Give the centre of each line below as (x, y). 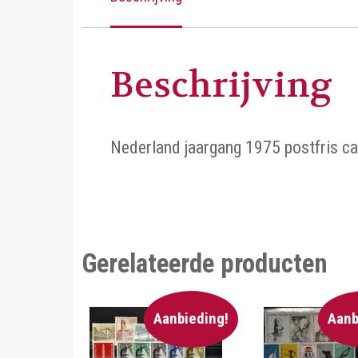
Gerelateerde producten (205, 264)
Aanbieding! (191, 319)
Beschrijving (221, 85)
